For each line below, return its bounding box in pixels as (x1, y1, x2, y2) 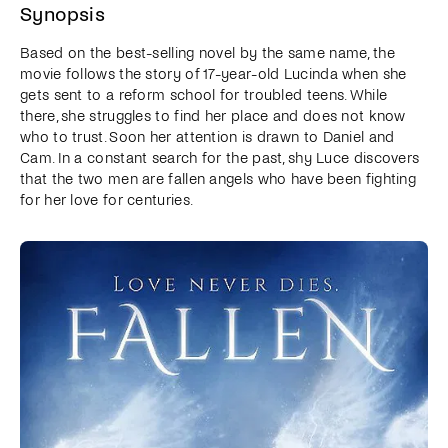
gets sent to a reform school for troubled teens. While (20, 87, 388, 104)
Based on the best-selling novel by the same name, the (20, 45, 395, 62)
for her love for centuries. (20, 192, 194, 209)
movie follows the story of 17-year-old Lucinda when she (20, 66, 407, 83)
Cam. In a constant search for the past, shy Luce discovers (20, 150, 420, 167)
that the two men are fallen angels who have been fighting (20, 171, 417, 188)
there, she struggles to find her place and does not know (20, 108, 406, 125)
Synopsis (20, 4, 106, 26)
